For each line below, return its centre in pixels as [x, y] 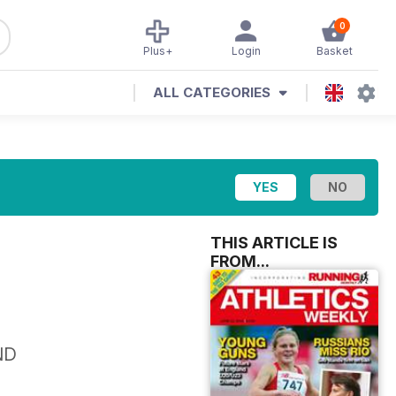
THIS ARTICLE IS [274, 243]
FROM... [240, 261]
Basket [334, 51]
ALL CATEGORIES [212, 92]
